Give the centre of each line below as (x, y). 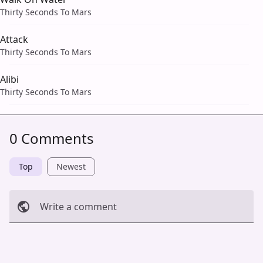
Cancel (30, 238)
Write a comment (78, 207)
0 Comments (52, 139)
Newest (71, 167)
